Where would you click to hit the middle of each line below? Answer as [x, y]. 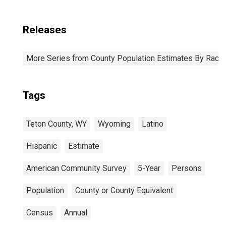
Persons [187, 168]
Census [40, 213]
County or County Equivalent [124, 190]
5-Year [149, 168]
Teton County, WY [56, 124]
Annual [76, 213]
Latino [153, 124]
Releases [45, 30]
